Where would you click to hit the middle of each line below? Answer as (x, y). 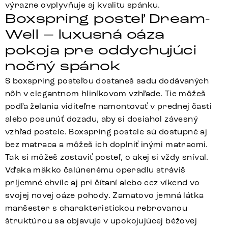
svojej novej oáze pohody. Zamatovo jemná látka (105, 195)
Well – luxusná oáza (85, 35)
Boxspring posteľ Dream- (108, 19)
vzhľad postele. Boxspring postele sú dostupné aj (106, 132)
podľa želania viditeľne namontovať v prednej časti (108, 106)
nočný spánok (63, 66)
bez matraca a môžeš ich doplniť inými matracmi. (107, 145)
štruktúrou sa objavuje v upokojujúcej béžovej (101, 221)
